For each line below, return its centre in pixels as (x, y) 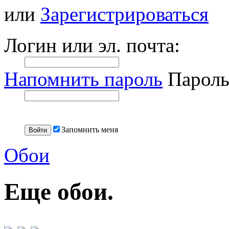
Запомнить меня (90, 130)
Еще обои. (59, 191)
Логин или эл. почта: (92, 45)
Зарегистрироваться (124, 14)
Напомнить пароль (83, 79)
